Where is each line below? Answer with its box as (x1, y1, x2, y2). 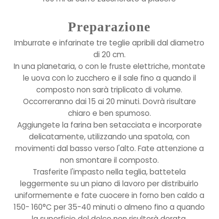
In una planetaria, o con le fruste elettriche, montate (13, 61, 205, 72)
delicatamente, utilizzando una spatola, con (29, 131, 190, 142)
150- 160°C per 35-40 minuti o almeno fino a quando (14, 202, 205, 213)
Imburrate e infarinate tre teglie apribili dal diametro (14, 38, 205, 48)
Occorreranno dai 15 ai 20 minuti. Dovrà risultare (22, 96, 196, 107)
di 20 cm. (93, 49, 126, 60)
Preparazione (68, 20, 151, 35)
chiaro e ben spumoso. (67, 108, 151, 119)
